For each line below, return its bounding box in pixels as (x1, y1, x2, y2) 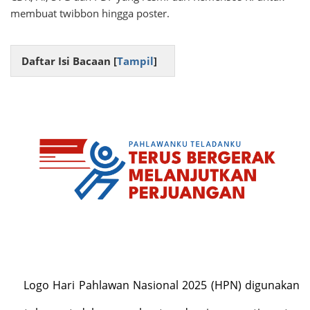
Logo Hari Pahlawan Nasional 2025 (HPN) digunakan (23, 277, 300, 293)
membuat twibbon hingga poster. (10, 6, 170, 20)
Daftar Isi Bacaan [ (21, 54, 117, 68)
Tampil (117, 54, 154, 68)
